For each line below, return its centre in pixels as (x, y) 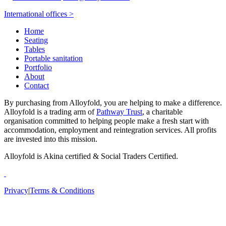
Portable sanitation (53, 59)
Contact (37, 86)
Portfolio (38, 68)
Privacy (16, 191)
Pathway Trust (119, 112)
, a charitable (162, 112)
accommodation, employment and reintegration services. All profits (110, 130)
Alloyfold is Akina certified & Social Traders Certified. (91, 156)
